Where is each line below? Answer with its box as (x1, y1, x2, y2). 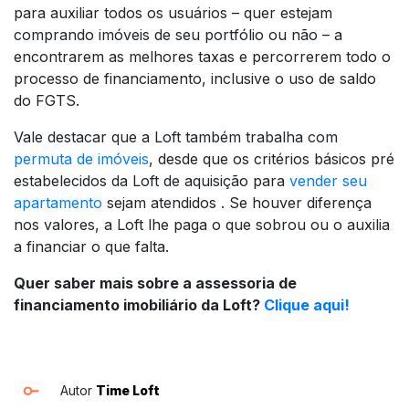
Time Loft (96, 383, 160, 399)
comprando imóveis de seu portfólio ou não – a (14, 26, 342, 45)
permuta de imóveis (14, 150, 149, 169)
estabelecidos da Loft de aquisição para (14, 172, 289, 191)
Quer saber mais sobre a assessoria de (14, 274, 297, 293)
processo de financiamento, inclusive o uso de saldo (14, 69, 376, 89)
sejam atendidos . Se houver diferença (102, 194, 372, 213)
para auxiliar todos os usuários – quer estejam (14, 4, 332, 23)
